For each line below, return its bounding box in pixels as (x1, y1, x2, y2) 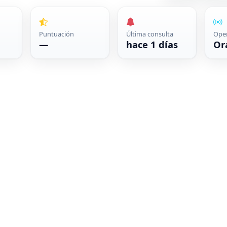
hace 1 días (126, 38, 178, 51)
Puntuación (39, 29, 74, 39)
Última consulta (126, 29, 173, 39)
